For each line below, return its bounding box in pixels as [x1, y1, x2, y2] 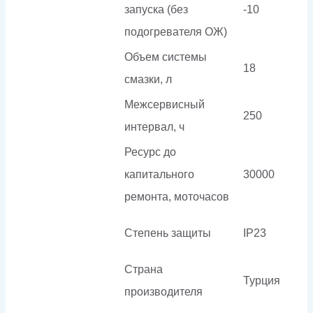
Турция [243, 274, 280, 286]
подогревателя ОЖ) [124, 25, 227, 38]
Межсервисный [124, 98, 205, 110]
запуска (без [124, 3, 188, 15]
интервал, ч [124, 120, 184, 133]
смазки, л [124, 73, 172, 85]
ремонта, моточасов [124, 190, 229, 203]
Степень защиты [124, 226, 211, 239]
